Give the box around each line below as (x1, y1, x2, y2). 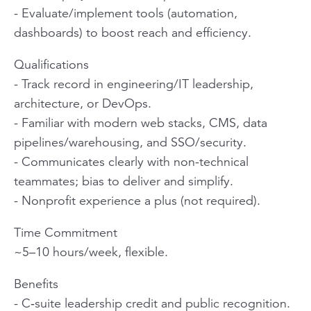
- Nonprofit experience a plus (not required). (14, 192, 260, 208)
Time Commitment (14, 224, 117, 240)
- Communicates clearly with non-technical (14, 153, 249, 169)
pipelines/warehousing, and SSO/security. (14, 134, 246, 150)
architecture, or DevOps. (14, 95, 151, 111)
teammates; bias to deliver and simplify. (14, 173, 233, 189)
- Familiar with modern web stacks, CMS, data (14, 115, 267, 131)
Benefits (14, 276, 58, 292)
